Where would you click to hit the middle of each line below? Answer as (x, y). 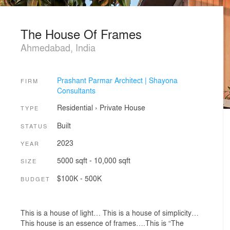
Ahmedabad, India (58, 47)
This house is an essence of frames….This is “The (102, 223)
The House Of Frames (81, 34)
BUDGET (35, 178)
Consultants (76, 90)
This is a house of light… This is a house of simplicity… (110, 213)
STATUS (34, 126)
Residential (75, 108)
